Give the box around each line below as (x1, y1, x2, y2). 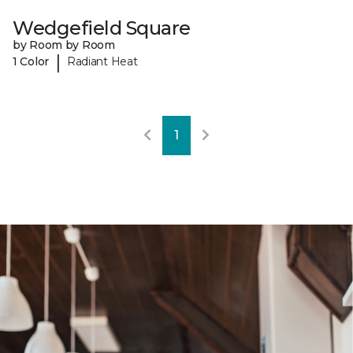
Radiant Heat (66, 54, 138, 69)
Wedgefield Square (13, 16, 191, 39)
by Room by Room (13, 37, 115, 52)
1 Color (13, 54, 50, 69)
